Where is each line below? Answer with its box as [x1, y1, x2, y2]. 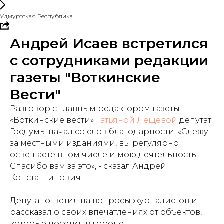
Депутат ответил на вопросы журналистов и [10, 196, 197, 205]
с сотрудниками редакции [10, 52, 208, 69]
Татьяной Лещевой [96, 115, 177, 125]
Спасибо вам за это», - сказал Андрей [10, 161, 166, 171]
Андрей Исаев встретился [10, 35, 208, 52]
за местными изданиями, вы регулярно [10, 138, 179, 148]
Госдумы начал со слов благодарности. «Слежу [10, 127, 208, 136]
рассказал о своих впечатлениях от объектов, [10, 207, 202, 217]
